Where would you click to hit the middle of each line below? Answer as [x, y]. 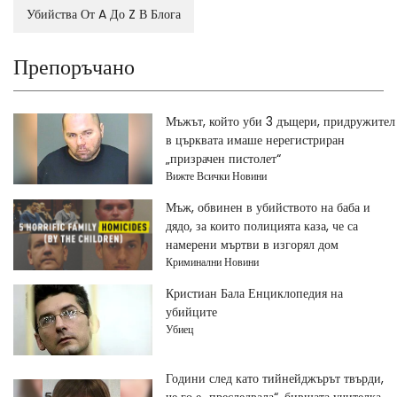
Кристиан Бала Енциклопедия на [254, 293]
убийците [191, 312]
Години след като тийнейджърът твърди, [274, 378]
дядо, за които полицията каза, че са [261, 226]
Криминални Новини [212, 262]
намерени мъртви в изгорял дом [252, 245]
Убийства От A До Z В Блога [104, 14]
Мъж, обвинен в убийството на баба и [268, 207]
